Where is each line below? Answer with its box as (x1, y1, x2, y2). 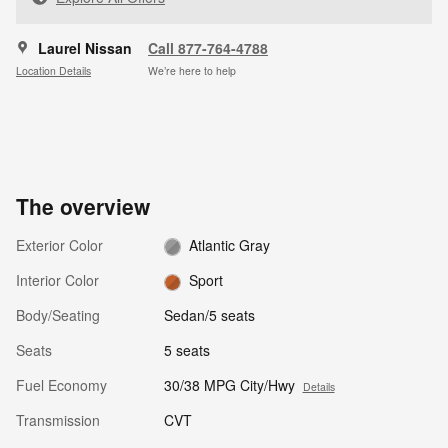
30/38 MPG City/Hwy (163, 375, 295, 396)
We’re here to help (148, 63, 236, 79)
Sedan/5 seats (163, 305, 255, 326)
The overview (16, 190, 150, 221)
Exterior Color (16, 234, 103, 255)
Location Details (16, 63, 91, 79)
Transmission (16, 410, 100, 431)
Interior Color (16, 269, 99, 290)
